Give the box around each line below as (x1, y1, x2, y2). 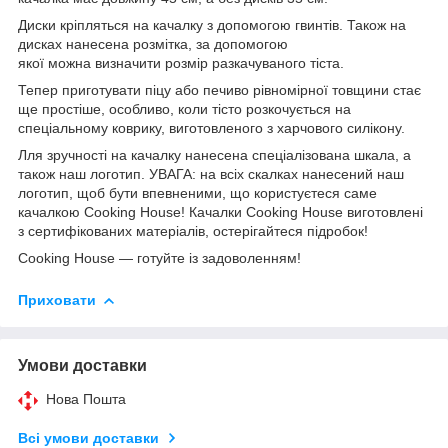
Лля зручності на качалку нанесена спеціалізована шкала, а (18, 146, 411, 163)
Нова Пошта (46, 390, 126, 407)
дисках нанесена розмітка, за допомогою (18, 35, 288, 52)
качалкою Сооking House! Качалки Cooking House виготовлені (18, 203, 423, 220)
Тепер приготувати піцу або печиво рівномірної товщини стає (18, 81, 421, 98)
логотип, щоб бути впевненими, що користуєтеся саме (18, 184, 377, 201)
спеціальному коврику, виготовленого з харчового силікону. (18, 119, 405, 136)
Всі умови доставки (18, 429, 159, 446)
